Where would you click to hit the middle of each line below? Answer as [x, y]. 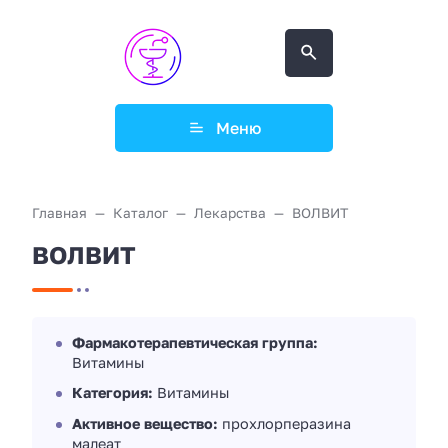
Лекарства [230, 212]
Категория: [112, 393]
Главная [59, 212]
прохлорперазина [284, 423]
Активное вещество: [145, 423]
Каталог [140, 212]
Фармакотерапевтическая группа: [195, 342]
